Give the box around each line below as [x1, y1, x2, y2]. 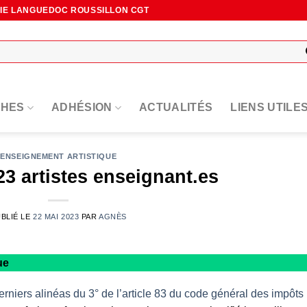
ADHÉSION [51, 101, 112, 113]
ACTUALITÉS [139, 101, 213, 113]
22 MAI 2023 [33, 212, 79, 221]
